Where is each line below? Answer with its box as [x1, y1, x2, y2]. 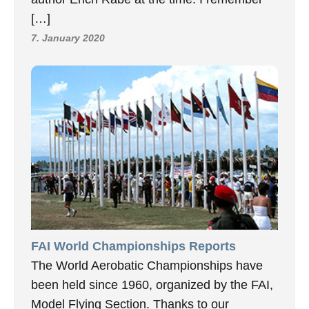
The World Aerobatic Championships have [31, 259, 263, 273]
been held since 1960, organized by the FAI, [31, 278, 273, 292]
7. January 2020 [31, 32, 105, 43]
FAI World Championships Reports [31, 239, 236, 254]
